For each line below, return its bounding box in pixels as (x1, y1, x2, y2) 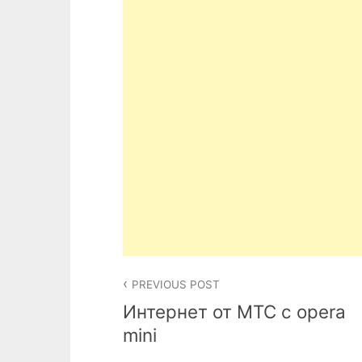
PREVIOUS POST (132, 277, 221, 291)
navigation (122, 289, 223, 314)
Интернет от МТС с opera (123, 301, 346, 323)
